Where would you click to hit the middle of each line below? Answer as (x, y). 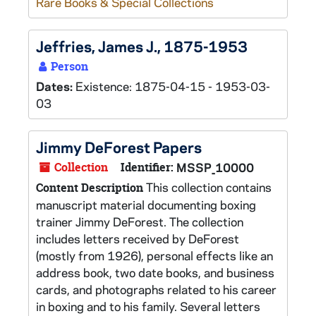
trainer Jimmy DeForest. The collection (140, 221)
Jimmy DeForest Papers (119, 147)
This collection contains (207, 187)
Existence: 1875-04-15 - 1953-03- (173, 86)
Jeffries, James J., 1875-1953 (142, 46)
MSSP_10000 (215, 167)
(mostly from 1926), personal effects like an (154, 255)
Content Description (90, 188)
